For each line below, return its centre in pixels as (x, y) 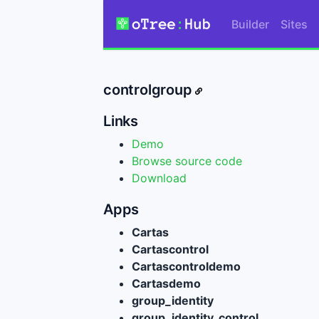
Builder (250, 24)
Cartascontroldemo (186, 267)
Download (159, 178)
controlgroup (150, 90)
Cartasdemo (166, 284)
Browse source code (187, 161)
